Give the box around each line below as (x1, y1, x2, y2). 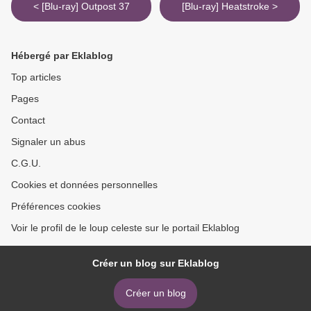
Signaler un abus (11, 136, 85, 148)
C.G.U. (11, 158, 41, 169)
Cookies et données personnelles (11, 179, 158, 191)
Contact (11, 115, 45, 126)
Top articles (11, 72, 61, 83)
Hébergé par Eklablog (11, 50, 113, 62)
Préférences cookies (11, 201, 101, 212)
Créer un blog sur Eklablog (92, 258, 219, 269)
